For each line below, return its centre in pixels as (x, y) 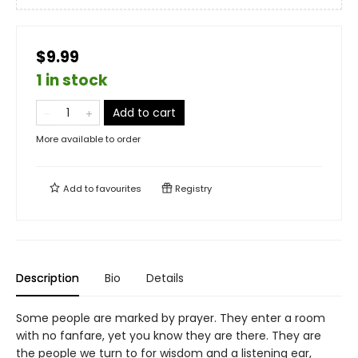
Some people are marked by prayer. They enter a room (171, 318)
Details (165, 278)
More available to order (88, 139)
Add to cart (144, 113)
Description (48, 278)
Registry (192, 189)
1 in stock (72, 81)
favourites (119, 189)
